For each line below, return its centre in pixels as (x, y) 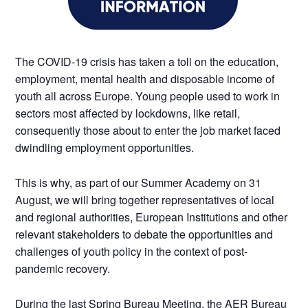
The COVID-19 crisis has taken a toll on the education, (147, 61)
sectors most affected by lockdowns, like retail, (128, 113)
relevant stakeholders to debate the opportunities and (144, 234)
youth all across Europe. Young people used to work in (148, 96)
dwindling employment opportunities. (105, 147)
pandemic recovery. (63, 268)
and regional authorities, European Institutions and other (152, 217)
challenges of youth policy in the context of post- (132, 251)
